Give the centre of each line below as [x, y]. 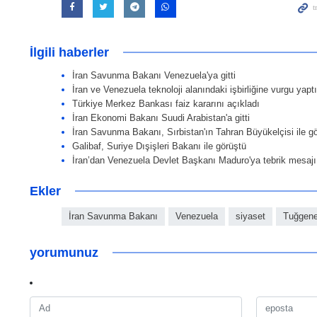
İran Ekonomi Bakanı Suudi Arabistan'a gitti [161, 118]
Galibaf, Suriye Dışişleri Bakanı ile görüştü [159, 146]
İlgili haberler [69, 53]
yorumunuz [64, 253]
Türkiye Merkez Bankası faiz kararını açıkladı [166, 104]
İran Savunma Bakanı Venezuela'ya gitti [154, 76]
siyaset [250, 217]
